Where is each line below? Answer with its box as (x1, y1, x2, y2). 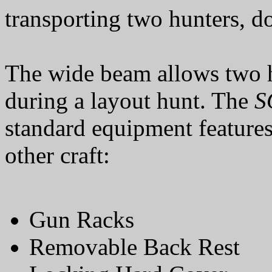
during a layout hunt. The (5, 87, 254, 114)
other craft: (5, 142, 110, 168)
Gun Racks (29, 206, 134, 233)
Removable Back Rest (29, 234, 240, 260)
